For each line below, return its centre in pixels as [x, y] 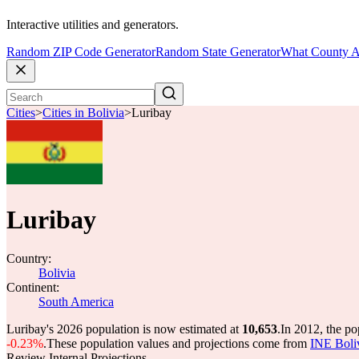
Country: [29, 258]
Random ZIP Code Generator [81, 52]
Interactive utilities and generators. [93, 25]
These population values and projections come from [178, 343]
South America [76, 302]
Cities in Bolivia [83, 113]
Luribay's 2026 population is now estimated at [124, 329]
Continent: [33, 287]
